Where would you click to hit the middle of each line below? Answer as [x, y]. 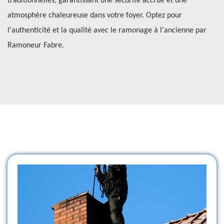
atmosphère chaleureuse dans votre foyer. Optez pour [95, 15]
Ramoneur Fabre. [36, 45]
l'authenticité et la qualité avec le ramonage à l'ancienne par [107, 30]
